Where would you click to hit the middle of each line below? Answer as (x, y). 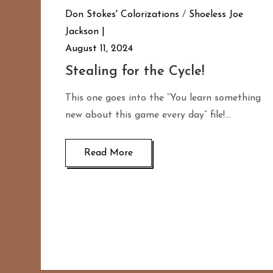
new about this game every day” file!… (148, 115)
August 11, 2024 (99, 49)
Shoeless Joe (216, 15)
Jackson (82, 32)
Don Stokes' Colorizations (122, 15)
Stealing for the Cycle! (135, 72)
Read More (109, 153)
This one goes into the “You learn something (163, 98)
